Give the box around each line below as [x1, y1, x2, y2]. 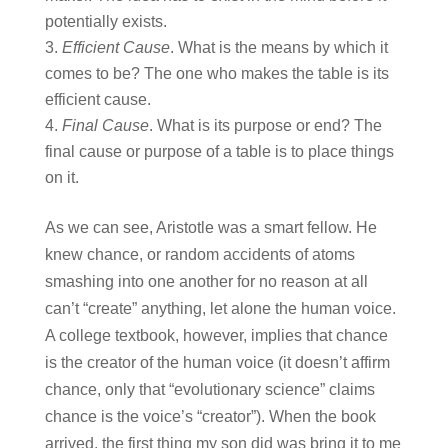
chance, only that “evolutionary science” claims [44, 381, 375, 399]
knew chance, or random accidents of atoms [44, 246, 355, 264]
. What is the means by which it [169, 39, 388, 57]
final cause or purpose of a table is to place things [44, 143, 394, 161]
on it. [44, 169, 79, 187]
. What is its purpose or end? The [148, 117, 382, 135]
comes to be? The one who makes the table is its [44, 65, 389, 83]
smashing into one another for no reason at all [44, 273, 368, 291]
